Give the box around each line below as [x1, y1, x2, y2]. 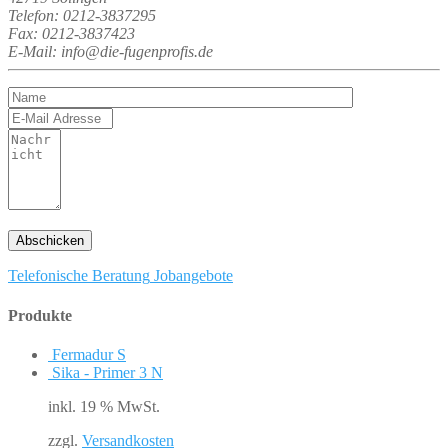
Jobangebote [154, 267, 233, 285]
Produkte [8, 306, 72, 324]
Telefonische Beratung [8, 267, 150, 285]
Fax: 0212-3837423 [8, 25, 135, 43]
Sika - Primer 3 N [52, 363, 163, 381]
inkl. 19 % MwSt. [48, 397, 160, 415]
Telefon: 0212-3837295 [8, 7, 156, 25]
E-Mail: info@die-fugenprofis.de [8, 43, 213, 61]
